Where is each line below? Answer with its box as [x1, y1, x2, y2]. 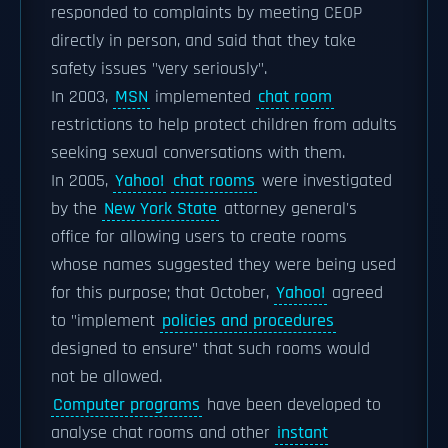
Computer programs [53, 394, 200, 416]
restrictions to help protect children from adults [51, 114, 397, 136]
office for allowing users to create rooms [51, 226, 347, 248]
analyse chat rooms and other [51, 422, 275, 444]
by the [51, 198, 102, 220]
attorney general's [219, 198, 357, 220]
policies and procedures [162, 310, 334, 332]
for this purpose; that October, [51, 282, 274, 304]
